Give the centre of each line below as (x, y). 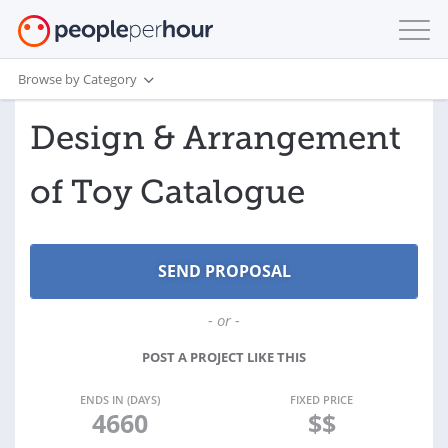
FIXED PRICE (321, 399)
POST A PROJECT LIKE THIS (224, 357)
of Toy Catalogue (167, 192)
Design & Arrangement (215, 138)
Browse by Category (77, 78)
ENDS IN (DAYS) (119, 399)
